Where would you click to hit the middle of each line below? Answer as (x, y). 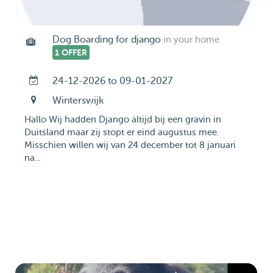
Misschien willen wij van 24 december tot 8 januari (130, 145)
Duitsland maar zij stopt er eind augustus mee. (122, 133)
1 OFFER (71, 52)
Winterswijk (78, 101)
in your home (191, 40)
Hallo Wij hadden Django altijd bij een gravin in (123, 120)
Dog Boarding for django (106, 40)
